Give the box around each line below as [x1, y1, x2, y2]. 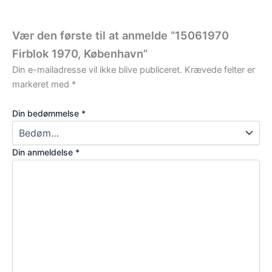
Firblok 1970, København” [12, 47, 148, 61]
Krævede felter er [185, 64, 255, 76]
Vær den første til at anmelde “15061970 [12, 29, 229, 42]
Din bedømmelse [12, 107, 81, 118]
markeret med [12, 79, 72, 90]
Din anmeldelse [12, 146, 75, 157]
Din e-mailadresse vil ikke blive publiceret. [12, 64, 182, 76]
